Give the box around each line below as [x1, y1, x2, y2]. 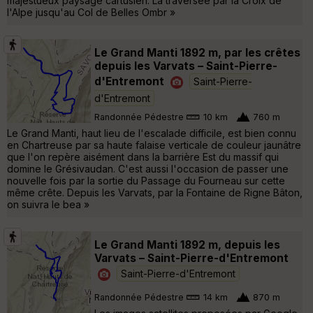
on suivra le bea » [7, 198, 89, 210]
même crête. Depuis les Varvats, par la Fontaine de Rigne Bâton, [7, 186, 303, 198]
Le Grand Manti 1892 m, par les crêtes [94, 45, 300, 59]
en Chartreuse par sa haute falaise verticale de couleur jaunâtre [7, 138, 301, 151]
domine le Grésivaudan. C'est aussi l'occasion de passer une [7, 162, 289, 175]
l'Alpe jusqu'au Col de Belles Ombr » [7, 6, 175, 18]
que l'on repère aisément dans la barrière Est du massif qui [7, 150, 279, 163]
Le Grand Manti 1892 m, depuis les [94, 238, 280, 252]
